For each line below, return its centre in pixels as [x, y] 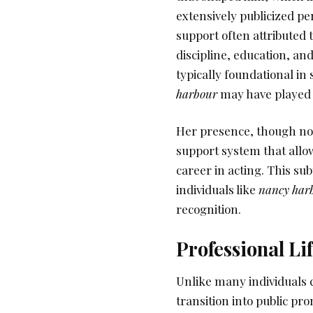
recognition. [209, 209]
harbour [197, 93]
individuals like [217, 190]
